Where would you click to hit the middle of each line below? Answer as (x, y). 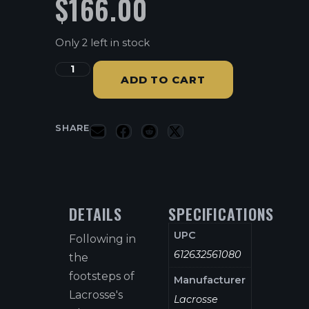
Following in (102, 239)
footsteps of (102, 276)
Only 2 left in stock (102, 43)
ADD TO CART (163, 79)
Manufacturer (210, 280)
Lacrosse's (96, 295)
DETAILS (96, 213)
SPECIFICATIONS (221, 213)
